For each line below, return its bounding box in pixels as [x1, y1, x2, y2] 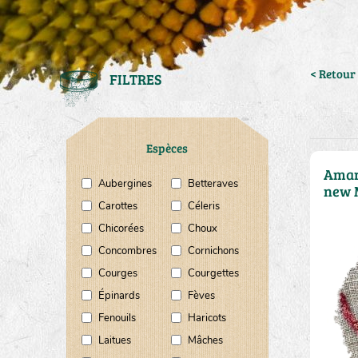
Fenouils [97, 311, 136, 325]
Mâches [187, 333, 223, 348]
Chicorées [97, 221, 144, 236]
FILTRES [109, 70, 161, 89]
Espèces [146, 140, 189, 156]
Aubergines [97, 177, 152, 191]
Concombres [97, 244, 157, 258]
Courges [97, 266, 137, 280]
